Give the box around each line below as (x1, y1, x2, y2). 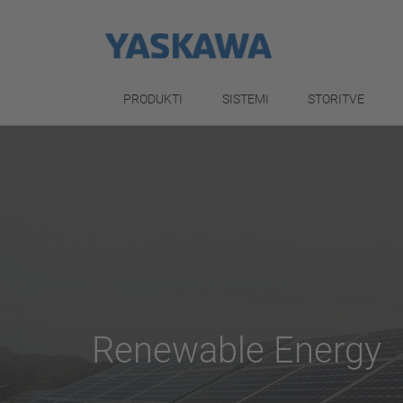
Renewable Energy (92, 329, 381, 372)
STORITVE (308, 92, 365, 106)
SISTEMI (221, 92, 269, 106)
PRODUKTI (123, 92, 183, 106)
